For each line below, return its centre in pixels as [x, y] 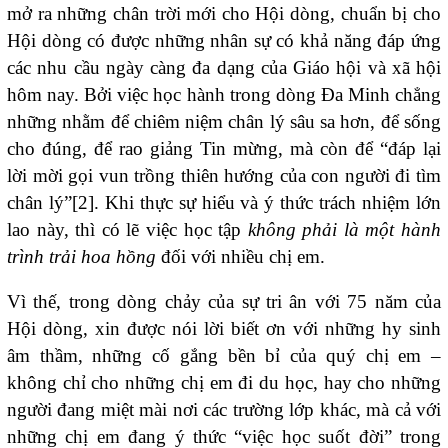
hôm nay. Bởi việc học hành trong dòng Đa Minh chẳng [224, 95]
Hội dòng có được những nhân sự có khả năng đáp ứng [224, 41]
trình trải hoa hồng [81, 257]
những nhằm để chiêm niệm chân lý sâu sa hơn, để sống [224, 122]
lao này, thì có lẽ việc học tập [127, 230]
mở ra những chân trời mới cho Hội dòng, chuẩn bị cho [224, 14]
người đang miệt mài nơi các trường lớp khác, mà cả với [224, 410]
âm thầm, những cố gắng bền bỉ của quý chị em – [224, 356]
